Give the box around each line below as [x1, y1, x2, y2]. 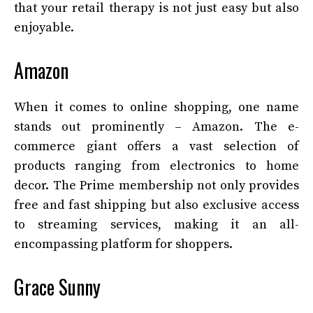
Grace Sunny [14, 272, 101, 302]
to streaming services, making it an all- [14, 217, 299, 233]
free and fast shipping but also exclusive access [14, 197, 299, 214]
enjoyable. [14, 20, 74, 36]
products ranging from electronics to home [14, 158, 299, 175]
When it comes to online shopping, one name [14, 99, 299, 116]
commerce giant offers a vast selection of [14, 138, 299, 155]
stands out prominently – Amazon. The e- [14, 119, 299, 136]
